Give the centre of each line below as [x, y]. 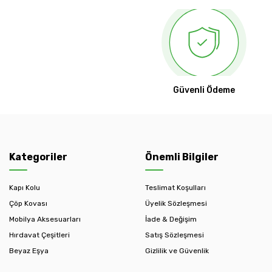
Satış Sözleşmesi [175, 235]
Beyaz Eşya [29, 251]
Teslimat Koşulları [175, 188]
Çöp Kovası [28, 204]
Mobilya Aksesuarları [45, 219]
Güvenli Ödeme [204, 90]
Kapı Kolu [25, 188]
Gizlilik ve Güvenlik [177, 251]
